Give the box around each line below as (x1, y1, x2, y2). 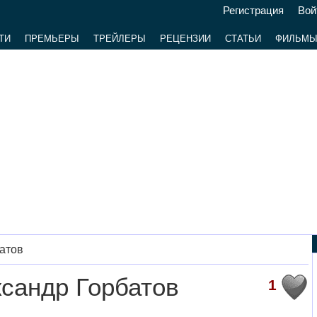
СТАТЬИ (224, 33, 261, 44)
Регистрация (222, 4, 284, 16)
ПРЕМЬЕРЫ (24, 33, 79, 44)
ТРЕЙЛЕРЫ (93, 33, 146, 44)
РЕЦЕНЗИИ (159, 33, 211, 44)
